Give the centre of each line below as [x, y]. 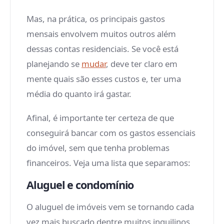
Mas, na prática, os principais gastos [96, 19]
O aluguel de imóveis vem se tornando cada [110, 207]
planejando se [54, 64]
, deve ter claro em [142, 64]
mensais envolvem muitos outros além [101, 34]
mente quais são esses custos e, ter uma [104, 79]
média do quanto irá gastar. [79, 94]
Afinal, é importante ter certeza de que [100, 118]
